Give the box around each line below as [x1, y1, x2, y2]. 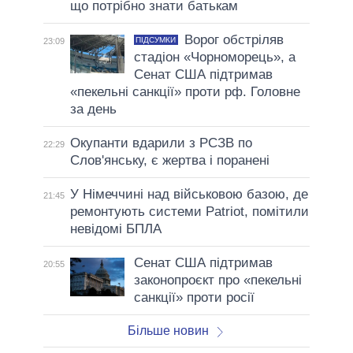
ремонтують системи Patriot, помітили [69, 203, 309, 219]
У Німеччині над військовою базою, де [69, 186, 308, 202]
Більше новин [127, 323, 209, 337]
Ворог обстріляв [184, 32, 284, 47]
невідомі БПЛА [69, 221, 162, 236]
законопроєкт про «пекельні [133, 272, 302, 288]
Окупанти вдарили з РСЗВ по [69, 135, 252, 150]
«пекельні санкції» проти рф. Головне [69, 84, 300, 99]
